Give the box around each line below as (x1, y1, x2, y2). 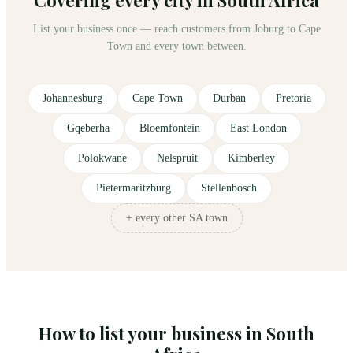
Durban (212, 91, 246, 104)
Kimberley (228, 151, 275, 164)
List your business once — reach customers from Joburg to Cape (32, 22, 321, 35)
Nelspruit (157, 151, 198, 164)
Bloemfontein (139, 121, 200, 134)
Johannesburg (42, 91, 102, 104)
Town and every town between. (106, 39, 247, 52)
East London (229, 121, 287, 134)
